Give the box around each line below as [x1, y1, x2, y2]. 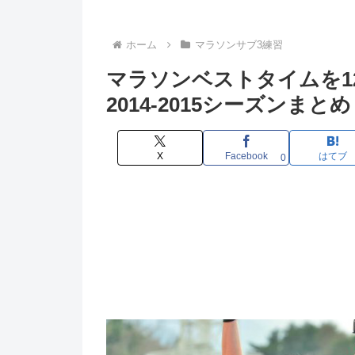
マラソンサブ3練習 [194, 38, 283, 51]
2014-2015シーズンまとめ [106, 92, 351, 116]
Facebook [224, 151, 268, 162]
